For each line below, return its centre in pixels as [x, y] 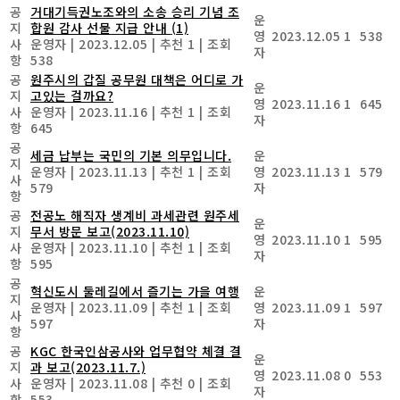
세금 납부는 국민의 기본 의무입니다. [131, 155]
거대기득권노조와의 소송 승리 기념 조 [135, 11]
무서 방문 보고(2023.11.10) [110, 231]
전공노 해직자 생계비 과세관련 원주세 [135, 215]
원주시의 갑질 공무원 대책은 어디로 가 [137, 79]
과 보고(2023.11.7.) [88, 367]
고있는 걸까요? [72, 95]
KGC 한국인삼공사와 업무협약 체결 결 [136, 350]
